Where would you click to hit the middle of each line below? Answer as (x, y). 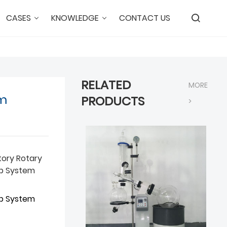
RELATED (106, 85)
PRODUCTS (113, 101)
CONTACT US (145, 18)
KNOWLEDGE (75, 18)
